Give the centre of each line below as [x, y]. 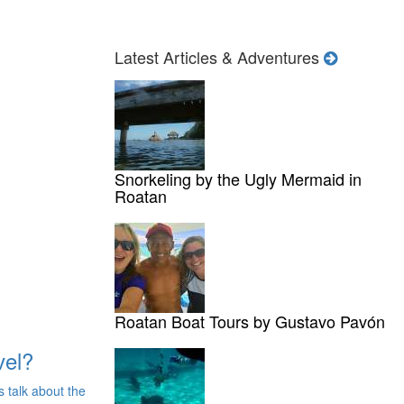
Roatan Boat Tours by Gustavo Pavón [250, 321]
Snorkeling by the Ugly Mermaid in [238, 179]
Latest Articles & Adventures [219, 57]
